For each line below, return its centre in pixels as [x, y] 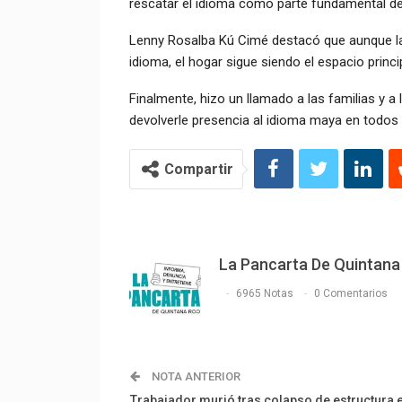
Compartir [198, 170]
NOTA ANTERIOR [194, 377]
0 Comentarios [350, 293]
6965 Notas [264, 293]
